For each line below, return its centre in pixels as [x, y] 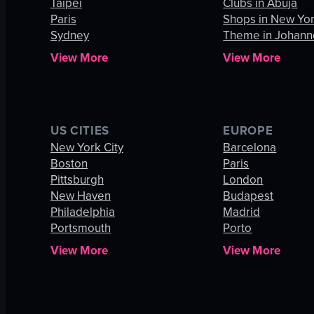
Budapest [248, 196]
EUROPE [248, 131]
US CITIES [80, 131]
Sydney [70, 36]
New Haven [81, 196]
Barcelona [250, 148]
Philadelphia [83, 212]
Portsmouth [81, 228]
